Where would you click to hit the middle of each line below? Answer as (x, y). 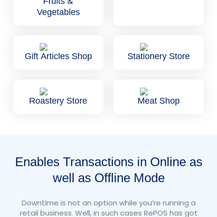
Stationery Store (159, 56)
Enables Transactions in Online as (108, 162)
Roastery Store (58, 101)
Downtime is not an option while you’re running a (108, 203)
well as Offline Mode (108, 178)
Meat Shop (159, 101)
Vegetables (58, 12)
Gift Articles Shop (58, 56)
